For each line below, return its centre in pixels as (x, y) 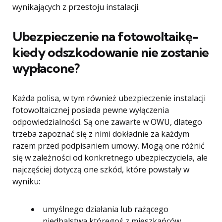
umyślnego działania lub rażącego (106, 209)
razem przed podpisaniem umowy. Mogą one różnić (109, 146)
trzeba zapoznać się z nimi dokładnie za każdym (101, 134)
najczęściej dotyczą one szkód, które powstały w (101, 170)
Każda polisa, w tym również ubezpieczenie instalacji (109, 98)
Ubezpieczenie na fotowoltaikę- (106, 37)
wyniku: (26, 182)
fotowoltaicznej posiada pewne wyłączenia (91, 110)
